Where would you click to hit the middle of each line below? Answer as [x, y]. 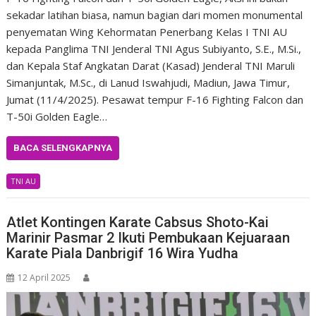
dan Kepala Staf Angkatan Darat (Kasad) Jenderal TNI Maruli [151, 66]
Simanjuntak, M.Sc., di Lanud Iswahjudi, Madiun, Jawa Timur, [148, 83]
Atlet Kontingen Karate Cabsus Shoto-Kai [138, 222]
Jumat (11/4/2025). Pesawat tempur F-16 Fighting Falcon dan [155, 100]
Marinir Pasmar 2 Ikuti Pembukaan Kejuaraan [148, 237]
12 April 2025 [44, 277]
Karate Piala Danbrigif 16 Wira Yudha [123, 253]
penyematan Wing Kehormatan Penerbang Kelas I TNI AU [147, 32]
